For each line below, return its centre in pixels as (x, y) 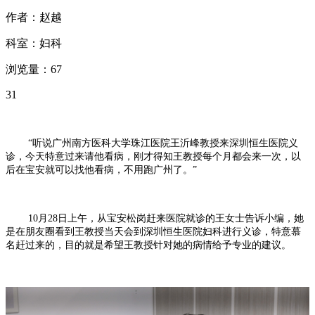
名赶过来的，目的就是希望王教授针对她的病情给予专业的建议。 (148, 245)
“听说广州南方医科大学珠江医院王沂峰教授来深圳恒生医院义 (152, 143)
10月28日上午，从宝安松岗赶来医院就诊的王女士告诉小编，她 (155, 219)
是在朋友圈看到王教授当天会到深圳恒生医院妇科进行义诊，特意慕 (153, 232)
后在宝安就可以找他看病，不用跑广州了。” (101, 170)
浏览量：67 (34, 70)
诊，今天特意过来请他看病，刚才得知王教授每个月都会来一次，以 (153, 157)
